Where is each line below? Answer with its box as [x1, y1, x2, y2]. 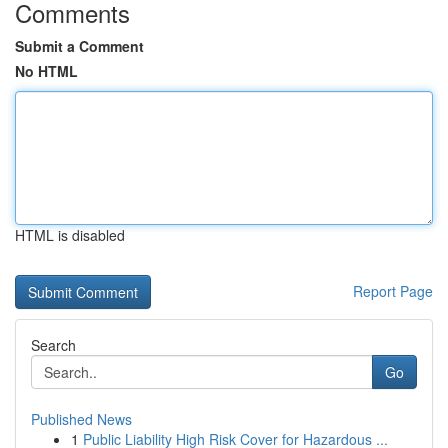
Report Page [353, 281, 433, 301]
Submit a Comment [15, 36, 144, 56]
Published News [31, 409, 132, 429]
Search [31, 335, 76, 355]
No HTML [15, 61, 78, 81]
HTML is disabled [15, 225, 125, 245]
